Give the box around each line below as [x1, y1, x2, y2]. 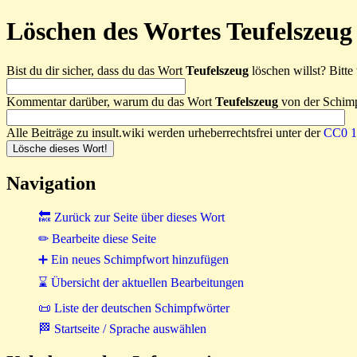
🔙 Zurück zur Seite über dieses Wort [38, 210, 225, 224]
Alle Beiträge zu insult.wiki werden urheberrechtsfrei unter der [6, 125, 324, 139]
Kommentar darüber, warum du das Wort [6, 94, 215, 108]
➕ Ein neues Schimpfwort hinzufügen [38, 252, 229, 266]
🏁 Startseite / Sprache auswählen [38, 321, 206, 335]
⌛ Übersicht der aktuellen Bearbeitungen [38, 275, 244, 289]
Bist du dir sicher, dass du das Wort [6, 63, 186, 77]
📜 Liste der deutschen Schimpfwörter [38, 300, 229, 315]
